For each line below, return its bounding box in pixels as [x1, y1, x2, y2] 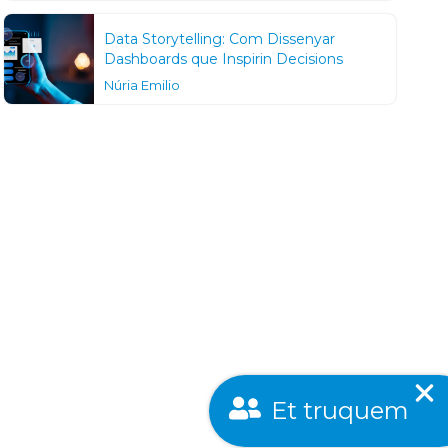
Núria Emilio [103, 77, 180, 94]
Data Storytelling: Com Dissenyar [103, 30, 335, 49]
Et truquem [270, 393, 409, 423]
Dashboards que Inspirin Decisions [103, 50, 343, 69]
